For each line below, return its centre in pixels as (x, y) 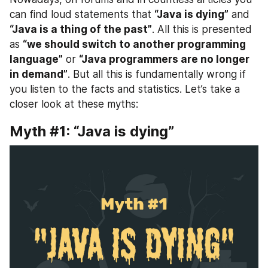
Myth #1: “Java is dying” (92, 132)
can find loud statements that (82, 15)
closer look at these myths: (74, 104)
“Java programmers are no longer (164, 60)
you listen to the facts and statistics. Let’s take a (125, 89)
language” (36, 60)
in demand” (39, 74)
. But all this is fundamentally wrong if (157, 74)
